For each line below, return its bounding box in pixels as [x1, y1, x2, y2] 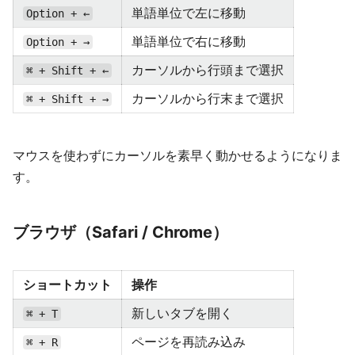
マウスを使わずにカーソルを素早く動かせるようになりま [13, 147, 342, 163]
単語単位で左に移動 [132, 5, 246, 21]
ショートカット [23, 277, 112, 292]
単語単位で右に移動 [132, 33, 246, 49]
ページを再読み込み [132, 334, 246, 349]
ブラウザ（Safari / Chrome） [13, 223, 228, 242]
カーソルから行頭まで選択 [132, 62, 284, 78]
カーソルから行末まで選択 [132, 90, 284, 106]
